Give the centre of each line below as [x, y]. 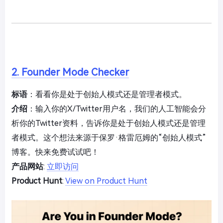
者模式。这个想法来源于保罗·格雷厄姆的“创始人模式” [109, 138]
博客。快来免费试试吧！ [55, 152]
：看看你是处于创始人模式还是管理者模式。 [107, 94]
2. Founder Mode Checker [70, 72]
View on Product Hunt [106, 181]
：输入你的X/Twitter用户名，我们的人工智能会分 [117, 109]
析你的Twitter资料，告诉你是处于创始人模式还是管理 [109, 123]
